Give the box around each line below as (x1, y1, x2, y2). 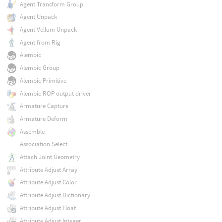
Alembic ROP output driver (19, 89, 91, 98)
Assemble (19, 127, 45, 136)
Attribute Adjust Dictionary (19, 191, 90, 200)
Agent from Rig (19, 38, 60, 47)
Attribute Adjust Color (19, 178, 77, 187)
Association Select (19, 140, 67, 149)
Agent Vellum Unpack (19, 25, 77, 34)
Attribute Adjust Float (19, 203, 76, 212)
